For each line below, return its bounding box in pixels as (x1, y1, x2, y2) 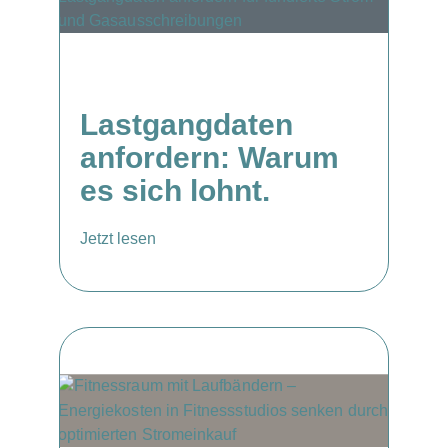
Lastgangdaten (80, 108, 293, 141)
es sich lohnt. (80, 174, 270, 207)
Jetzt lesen (80, 230, 156, 247)
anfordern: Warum (80, 141, 339, 174)
